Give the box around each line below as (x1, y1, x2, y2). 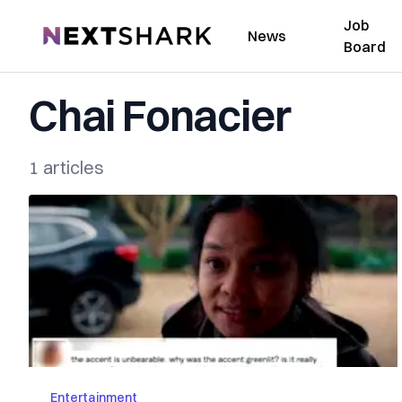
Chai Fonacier (29, 89, 291, 142)
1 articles (29, 156, 104, 179)
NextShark (42, 24, 109, 42)
